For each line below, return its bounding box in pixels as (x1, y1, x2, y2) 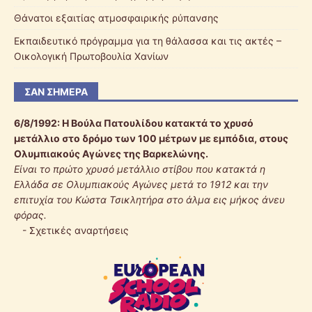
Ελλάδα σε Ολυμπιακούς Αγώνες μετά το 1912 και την (14, 178, 268, 191)
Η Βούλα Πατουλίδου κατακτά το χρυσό (62, 117, 253, 130)
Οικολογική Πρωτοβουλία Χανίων (14, 50, 169, 63)
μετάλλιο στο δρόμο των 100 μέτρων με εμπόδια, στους (14, 132, 288, 145)
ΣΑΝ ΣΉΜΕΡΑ (24, 86, 88, 98)
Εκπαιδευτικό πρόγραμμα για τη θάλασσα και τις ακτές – (14, 35, 281, 47)
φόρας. (14, 209, 47, 221)
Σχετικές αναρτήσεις (29, 224, 129, 237)
